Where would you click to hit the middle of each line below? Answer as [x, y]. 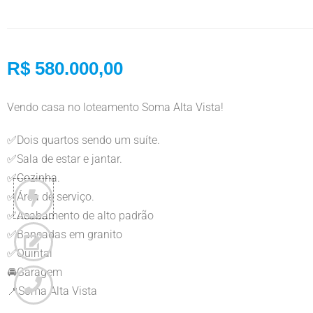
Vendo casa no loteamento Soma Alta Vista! [115, 108]
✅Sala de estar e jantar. [65, 159]
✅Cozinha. [34, 178]
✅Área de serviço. [51, 197]
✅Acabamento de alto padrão [80, 216]
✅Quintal [30, 254]
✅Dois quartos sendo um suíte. [83, 140]
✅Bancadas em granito [65, 235]
